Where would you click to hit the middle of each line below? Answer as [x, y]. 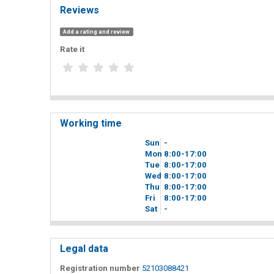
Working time [91, 123]
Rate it [72, 49]
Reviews [80, 10]
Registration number [100, 268]
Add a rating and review [97, 31]
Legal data [84, 248]
